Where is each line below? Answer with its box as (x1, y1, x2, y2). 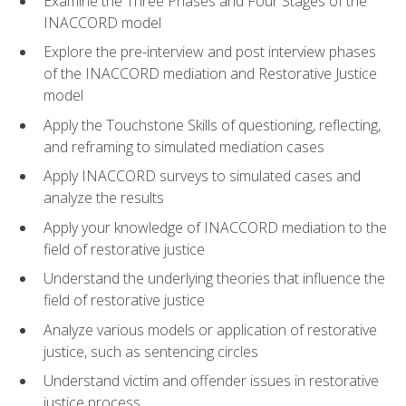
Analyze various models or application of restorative (43, 319, 377, 340)
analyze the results (43, 188, 164, 208)
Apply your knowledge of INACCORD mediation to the (43, 217, 387, 237)
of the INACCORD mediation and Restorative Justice (43, 63, 377, 84)
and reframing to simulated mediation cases (43, 136, 324, 157)
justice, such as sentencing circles (43, 341, 258, 362)
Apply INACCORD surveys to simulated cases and (43, 166, 361, 187)
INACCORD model (43, 12, 161, 33)
